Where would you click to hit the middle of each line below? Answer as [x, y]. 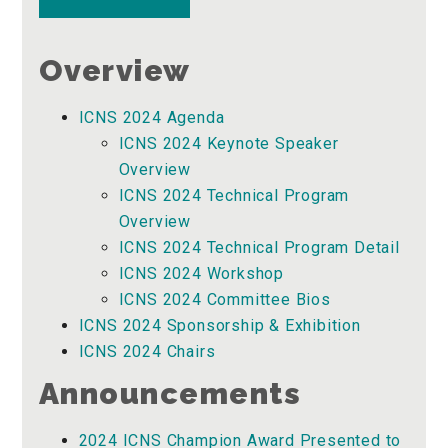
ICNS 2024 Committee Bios [224, 300]
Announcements [170, 394]
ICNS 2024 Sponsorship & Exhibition [219, 326]
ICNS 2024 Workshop [201, 274]
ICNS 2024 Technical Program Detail [259, 248]
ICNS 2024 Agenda [151, 118]
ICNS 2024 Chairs [147, 352]
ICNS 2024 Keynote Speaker [228, 144]
